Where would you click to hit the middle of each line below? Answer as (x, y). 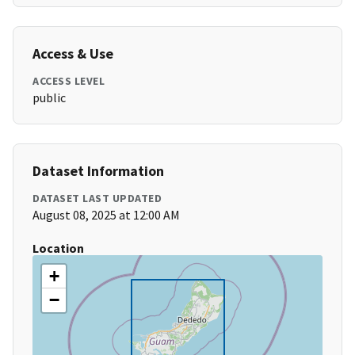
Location (58, 248)
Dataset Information (98, 171)
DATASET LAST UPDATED (97, 198)
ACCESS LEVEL (69, 81)
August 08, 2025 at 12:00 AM (106, 215)
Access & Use (73, 54)
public (49, 98)
